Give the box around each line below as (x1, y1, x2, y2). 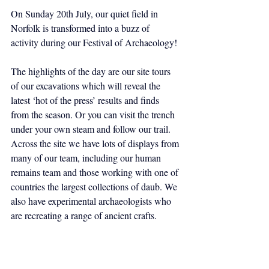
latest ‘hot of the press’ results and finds (11, 94, 162, 106)
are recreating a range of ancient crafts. (11, 209, 157, 222)
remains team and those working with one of (11, 166, 181, 178)
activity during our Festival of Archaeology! (11, 36, 177, 49)
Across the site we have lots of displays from (11, 137, 181, 150)
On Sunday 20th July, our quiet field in (11, 7, 160, 20)
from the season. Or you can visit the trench (11, 108, 177, 121)
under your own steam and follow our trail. (11, 122, 173, 135)
